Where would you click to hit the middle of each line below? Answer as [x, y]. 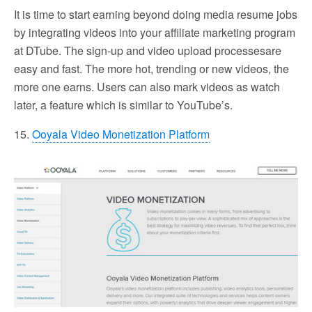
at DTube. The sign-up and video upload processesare [148, 50]
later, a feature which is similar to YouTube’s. [123, 104]
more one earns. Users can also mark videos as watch [147, 86]
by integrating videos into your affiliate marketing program [155, 32]
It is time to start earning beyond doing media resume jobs [156, 14]
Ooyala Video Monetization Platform [121, 134]
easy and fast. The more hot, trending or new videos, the [151, 68]
